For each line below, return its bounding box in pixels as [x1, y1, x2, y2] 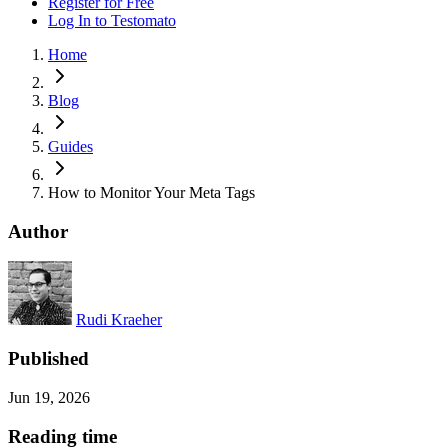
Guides [48, 138, 93, 155]
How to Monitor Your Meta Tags [48, 184, 255, 201]
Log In [48, 12, 95, 29]
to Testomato [95, 12, 176, 29]
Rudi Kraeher [76, 311, 162, 329]
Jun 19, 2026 [8, 388, 90, 406]
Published [8, 348, 89, 370]
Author [8, 220, 68, 242]
